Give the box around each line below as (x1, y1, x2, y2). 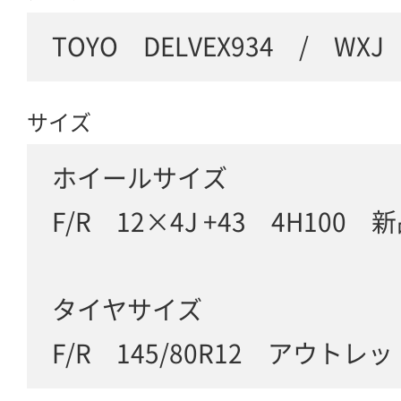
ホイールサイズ (52, 165, 227, 191)
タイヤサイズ (52, 296, 202, 322)
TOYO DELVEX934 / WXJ (52, 33, 384, 59)
